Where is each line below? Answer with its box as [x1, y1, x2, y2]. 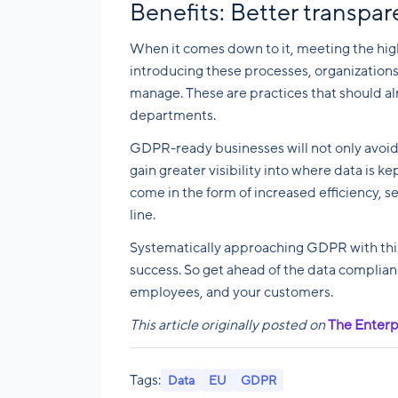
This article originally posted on [130, 316, 328, 333]
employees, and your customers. [130, 283, 333, 300]
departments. [130, 107, 216, 123]
